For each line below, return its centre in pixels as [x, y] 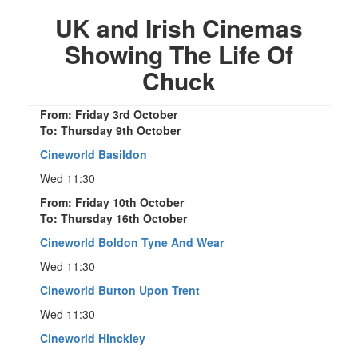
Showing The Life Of [179, 54]
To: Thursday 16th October [113, 219]
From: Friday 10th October [112, 203]
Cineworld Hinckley [93, 338]
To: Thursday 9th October [110, 131]
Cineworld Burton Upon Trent [120, 290]
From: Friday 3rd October [109, 115]
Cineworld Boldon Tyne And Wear [132, 243]
